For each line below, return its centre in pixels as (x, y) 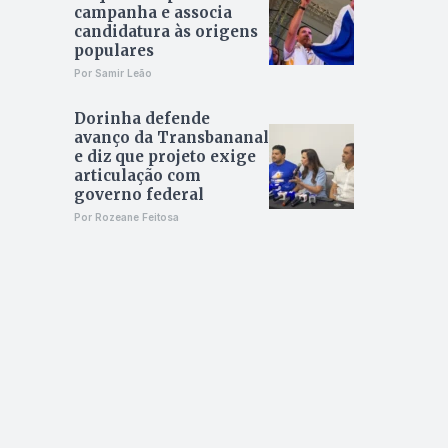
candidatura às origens (165, 32)
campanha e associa (152, 13)
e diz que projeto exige (164, 157)
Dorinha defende (141, 119)
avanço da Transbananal (171, 138)
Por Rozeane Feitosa (126, 217)
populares (113, 51)
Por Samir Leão (112, 73)
